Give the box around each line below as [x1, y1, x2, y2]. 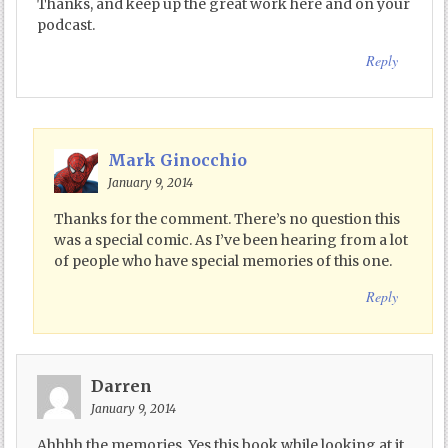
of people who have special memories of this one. [54, 251, 392, 270]
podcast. [37, 15, 96, 34]
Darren [91, 375, 153, 396]
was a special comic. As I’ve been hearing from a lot [54, 230, 408, 249]
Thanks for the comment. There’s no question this [54, 209, 400, 228]
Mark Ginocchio [108, 149, 247, 170]
